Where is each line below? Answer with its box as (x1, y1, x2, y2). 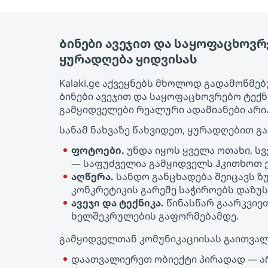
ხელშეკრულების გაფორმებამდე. (71, 209, 239, 223)
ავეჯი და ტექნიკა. (71, 196, 164, 209)
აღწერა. (71, 170, 114, 183)
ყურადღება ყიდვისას (59, 51, 198, 67)
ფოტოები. (71, 144, 124, 157)
